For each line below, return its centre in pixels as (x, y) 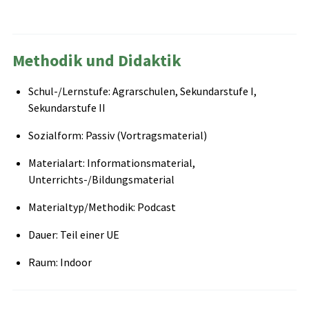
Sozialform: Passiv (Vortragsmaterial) (117, 135)
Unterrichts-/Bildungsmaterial (101, 179)
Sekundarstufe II (67, 107)
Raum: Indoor (60, 262)
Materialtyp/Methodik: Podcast (102, 207)
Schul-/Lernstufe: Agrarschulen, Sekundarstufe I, (142, 91)
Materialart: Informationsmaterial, (111, 162)
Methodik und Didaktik (97, 60)
